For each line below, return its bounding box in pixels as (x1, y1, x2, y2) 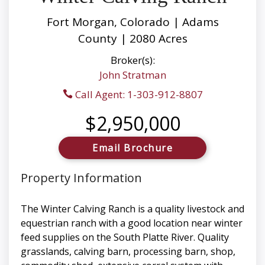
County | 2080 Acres (77, 31, 188, 47)
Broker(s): (110, 53, 155, 67)
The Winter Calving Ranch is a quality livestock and (21, 202, 244, 216)
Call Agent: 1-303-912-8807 (72, 88, 203, 102)
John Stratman (99, 68, 166, 82)
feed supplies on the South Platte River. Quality (21, 231, 229, 244)
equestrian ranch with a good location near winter (21, 216, 243, 230)
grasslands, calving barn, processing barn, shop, (21, 245, 235, 258)
